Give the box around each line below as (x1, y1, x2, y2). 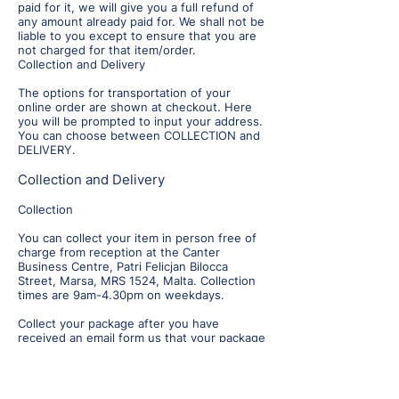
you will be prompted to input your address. (18, 114, 263, 129)
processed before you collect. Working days (18, 373, 263, 388)
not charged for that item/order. (18, 43, 196, 58)
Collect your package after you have (18, 316, 219, 331)
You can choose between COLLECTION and (18, 128, 260, 143)
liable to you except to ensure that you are (18, 28, 256, 44)
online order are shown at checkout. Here (18, 100, 252, 115)
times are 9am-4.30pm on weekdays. (18, 288, 224, 303)
